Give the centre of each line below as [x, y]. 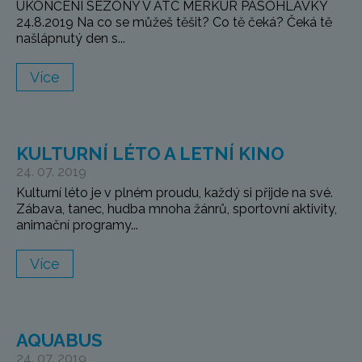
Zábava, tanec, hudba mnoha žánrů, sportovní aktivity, [177, 209]
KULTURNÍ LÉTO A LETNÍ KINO [150, 154]
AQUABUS [59, 341]
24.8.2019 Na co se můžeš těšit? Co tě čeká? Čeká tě [174, 23]
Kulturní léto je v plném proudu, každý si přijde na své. [175, 193]
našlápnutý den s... [71, 39]
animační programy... [77, 225]
